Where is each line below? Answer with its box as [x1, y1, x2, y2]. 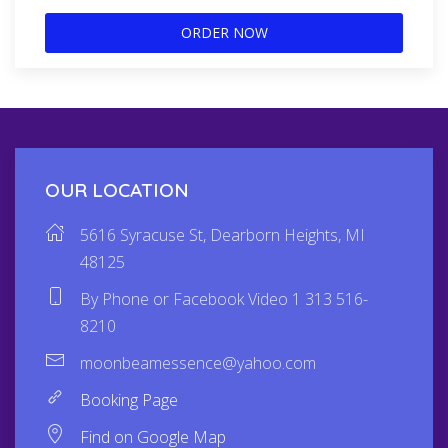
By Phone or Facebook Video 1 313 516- [80, 288, 368, 311]
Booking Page [80, 389, 178, 412]
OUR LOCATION [45, 178, 189, 203]
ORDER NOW [180, 23, 268, 43]
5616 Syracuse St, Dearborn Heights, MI [80, 224, 365, 247]
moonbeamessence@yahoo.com [80, 352, 316, 375]
